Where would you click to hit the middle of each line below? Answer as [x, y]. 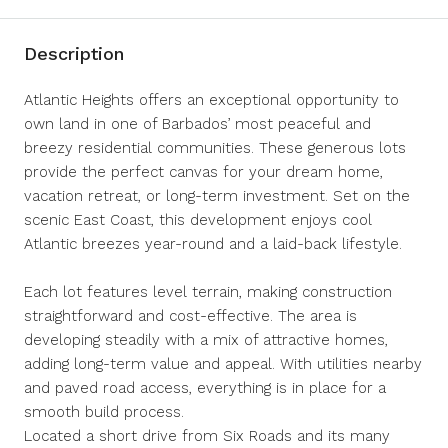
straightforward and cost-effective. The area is [190, 316]
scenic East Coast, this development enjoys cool [198, 220]
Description [74, 53]
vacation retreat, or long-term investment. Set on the [217, 196]
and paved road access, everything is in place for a [205, 388]
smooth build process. [104, 412]
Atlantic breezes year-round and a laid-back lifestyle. [213, 244]
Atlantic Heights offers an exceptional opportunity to [211, 100]
